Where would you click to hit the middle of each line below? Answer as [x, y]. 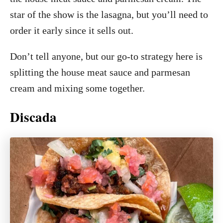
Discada [33, 117]
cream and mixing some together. [77, 88]
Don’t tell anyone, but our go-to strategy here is [106, 56]
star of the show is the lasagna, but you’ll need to [109, 15]
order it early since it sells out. [72, 31]
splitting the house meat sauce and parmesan [100, 72]
